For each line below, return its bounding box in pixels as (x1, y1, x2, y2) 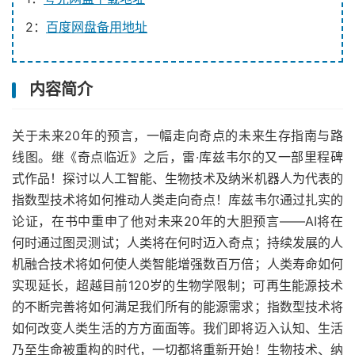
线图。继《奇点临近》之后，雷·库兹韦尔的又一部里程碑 (12, 149, 343, 165)
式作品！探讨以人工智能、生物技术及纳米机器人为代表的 (12, 170, 343, 186)
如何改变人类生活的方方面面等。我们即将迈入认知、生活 (12, 320, 343, 336)
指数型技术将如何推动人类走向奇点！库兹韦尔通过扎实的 (12, 192, 343, 208)
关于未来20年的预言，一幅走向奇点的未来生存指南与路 (12, 128, 343, 143)
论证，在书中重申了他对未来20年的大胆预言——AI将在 (12, 213, 343, 229)
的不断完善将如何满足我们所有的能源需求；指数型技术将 (12, 299, 343, 315)
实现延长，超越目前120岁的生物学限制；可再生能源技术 (12, 277, 343, 293)
